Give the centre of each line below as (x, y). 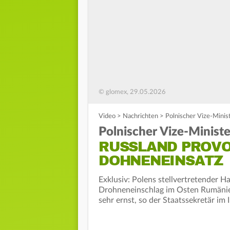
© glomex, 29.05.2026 (132, 92)
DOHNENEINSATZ (161, 161)
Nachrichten (140, 117)
